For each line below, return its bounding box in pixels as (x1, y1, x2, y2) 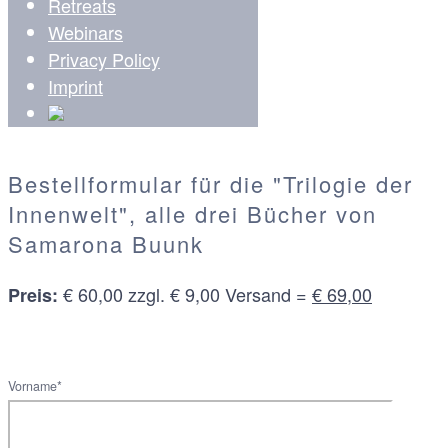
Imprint (48, 72, 103, 99)
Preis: (8, 281, 58, 308)
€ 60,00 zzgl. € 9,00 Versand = (58, 280, 312, 307)
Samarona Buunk (8, 227, 204, 259)
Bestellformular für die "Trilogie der (8, 167, 413, 199)
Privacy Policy (48, 45, 160, 72)
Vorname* (8, 376, 62, 395)
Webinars (48, 18, 123, 45)
